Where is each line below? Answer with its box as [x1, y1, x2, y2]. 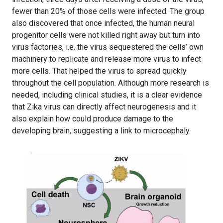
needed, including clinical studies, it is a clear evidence [12, 90, 202, 100]
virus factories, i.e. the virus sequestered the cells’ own [12, 42, 204, 52]
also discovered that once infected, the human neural [12, 18, 195, 28]
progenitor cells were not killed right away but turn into [12, 30, 200, 40]
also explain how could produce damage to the [12, 114, 173, 124]
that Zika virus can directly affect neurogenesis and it [12, 102, 196, 112]
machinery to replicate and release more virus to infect [12, 54, 201, 64]
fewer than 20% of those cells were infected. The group [12, 6, 205, 16]
